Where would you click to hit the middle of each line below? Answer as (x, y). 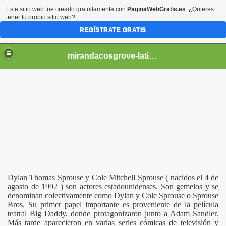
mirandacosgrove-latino (153, 55)
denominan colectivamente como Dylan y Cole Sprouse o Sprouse (113, 195)
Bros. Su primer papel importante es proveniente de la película (113, 205)
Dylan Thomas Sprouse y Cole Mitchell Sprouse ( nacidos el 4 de (113, 177)
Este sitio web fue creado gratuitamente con (67, 9)
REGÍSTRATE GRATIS (113, 30)
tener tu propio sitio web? (41, 17)
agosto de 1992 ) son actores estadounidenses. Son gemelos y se (113, 186)
